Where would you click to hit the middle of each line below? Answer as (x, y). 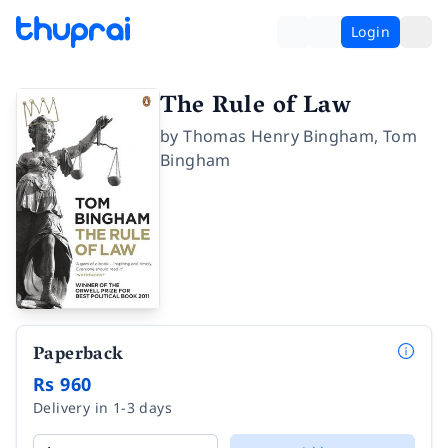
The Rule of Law (255, 107)
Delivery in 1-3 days (102, 407)
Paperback (78, 355)
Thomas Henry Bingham (279, 136)
